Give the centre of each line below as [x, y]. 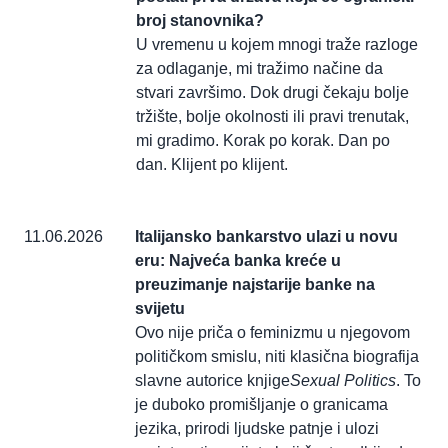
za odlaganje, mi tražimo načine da [259, 69]
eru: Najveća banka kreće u [238, 261]
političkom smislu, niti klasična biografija [277, 357]
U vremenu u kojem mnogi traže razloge [277, 45]
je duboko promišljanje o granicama [261, 405]
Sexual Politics [343, 381]
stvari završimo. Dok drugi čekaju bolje [272, 93]
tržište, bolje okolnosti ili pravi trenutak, [272, 117]
